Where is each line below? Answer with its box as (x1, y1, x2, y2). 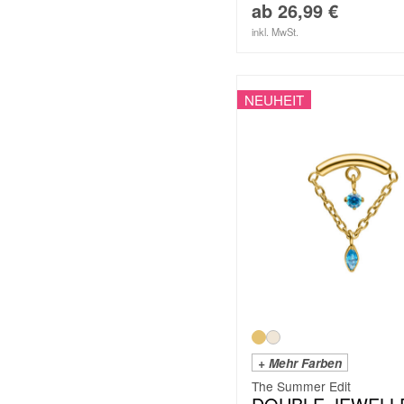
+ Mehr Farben (258, 354, 342, 372)
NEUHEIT (244, 89, 304, 109)
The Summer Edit (252, 377, 351, 396)
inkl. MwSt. (252, 23, 298, 39)
